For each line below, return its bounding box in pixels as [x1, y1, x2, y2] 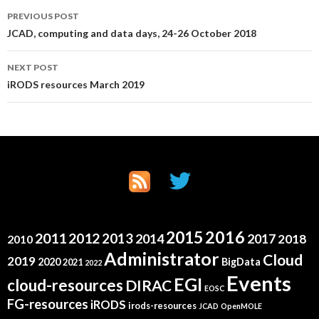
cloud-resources [7, 276, 123, 295]
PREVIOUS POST [7, 11, 79, 21]
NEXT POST [7, 62, 58, 73]
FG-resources [7, 296, 88, 312]
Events [226, 271, 291, 296]
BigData [221, 256, 261, 268]
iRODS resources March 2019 [7, 78, 145, 90]
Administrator [104, 249, 219, 269]
